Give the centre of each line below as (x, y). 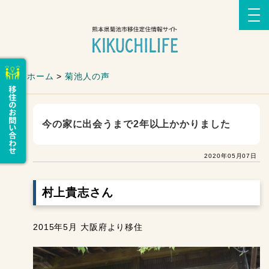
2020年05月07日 (231, 156)
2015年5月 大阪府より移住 (88, 228)
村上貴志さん (77, 192)
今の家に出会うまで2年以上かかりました (136, 124)
